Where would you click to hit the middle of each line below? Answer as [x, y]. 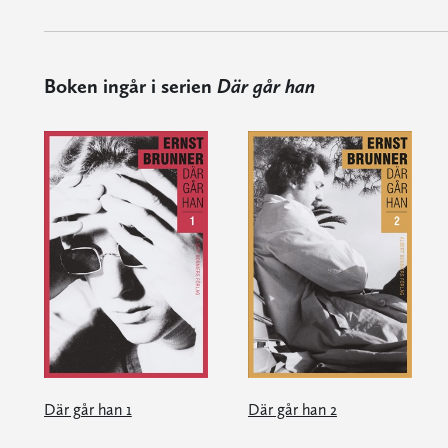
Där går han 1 [87, 409]
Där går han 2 [292, 409]
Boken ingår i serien [130, 86]
